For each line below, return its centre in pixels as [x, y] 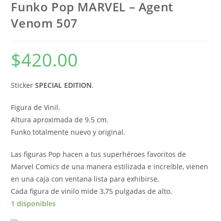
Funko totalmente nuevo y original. [68, 132]
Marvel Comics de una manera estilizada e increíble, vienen [110, 166]
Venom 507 [44, 23]
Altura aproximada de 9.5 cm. [60, 119]
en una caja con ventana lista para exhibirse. [85, 179]
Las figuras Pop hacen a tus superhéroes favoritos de [99, 154]
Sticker [23, 85]
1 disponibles [34, 203]
